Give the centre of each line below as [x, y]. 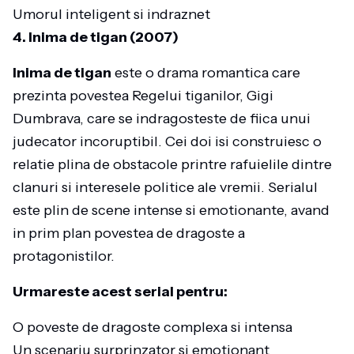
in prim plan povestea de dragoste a [129, 233]
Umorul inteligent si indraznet [111, 14]
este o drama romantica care [206, 73]
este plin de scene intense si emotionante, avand [171, 210]
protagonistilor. [64, 256]
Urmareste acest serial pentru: [120, 292]
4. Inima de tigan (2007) [96, 37]
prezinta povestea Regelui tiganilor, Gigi [143, 96]
